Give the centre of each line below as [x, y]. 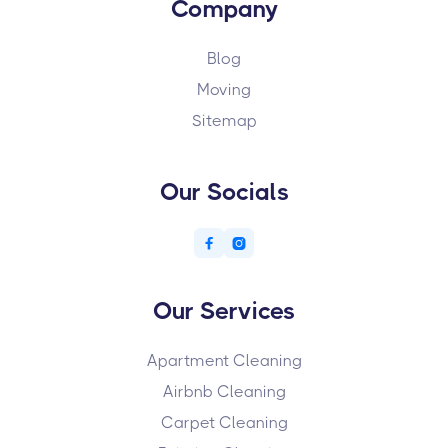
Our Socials [224, 192]
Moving [224, 90]
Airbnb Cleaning [224, 392]
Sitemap [224, 121]
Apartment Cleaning [224, 361]
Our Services [224, 311]
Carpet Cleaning [224, 423]
